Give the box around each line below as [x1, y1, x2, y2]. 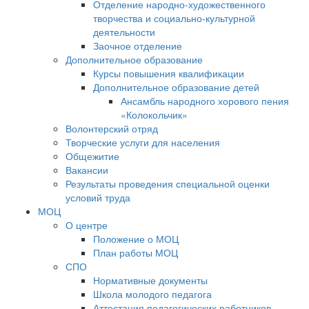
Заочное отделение [93, 39, 182, 52]
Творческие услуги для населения [66, 135, 220, 149]
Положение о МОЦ [93, 232, 179, 246]
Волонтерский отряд [66, 121, 158, 135]
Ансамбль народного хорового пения [121, 94, 289, 108]
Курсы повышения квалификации [93, 66, 244, 80]
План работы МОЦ [93, 246, 178, 259]
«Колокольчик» [121, 108, 188, 121]
